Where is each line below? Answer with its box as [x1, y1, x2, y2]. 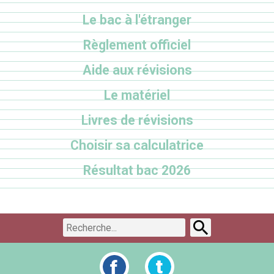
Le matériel [104, 87, 170, 103]
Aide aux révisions [82, 62, 192, 78]
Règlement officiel [83, 37, 191, 53]
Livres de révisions [81, 112, 193, 128]
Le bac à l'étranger [83, 12, 191, 28]
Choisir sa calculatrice [70, 137, 204, 153]
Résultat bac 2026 [83, 162, 191, 178]
